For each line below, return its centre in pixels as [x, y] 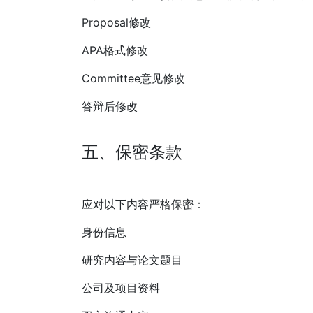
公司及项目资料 [121, 288]
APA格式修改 [115, 51]
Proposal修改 [116, 23]
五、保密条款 [132, 152]
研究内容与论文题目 [132, 260]
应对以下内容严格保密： [143, 204]
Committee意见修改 [133, 79]
